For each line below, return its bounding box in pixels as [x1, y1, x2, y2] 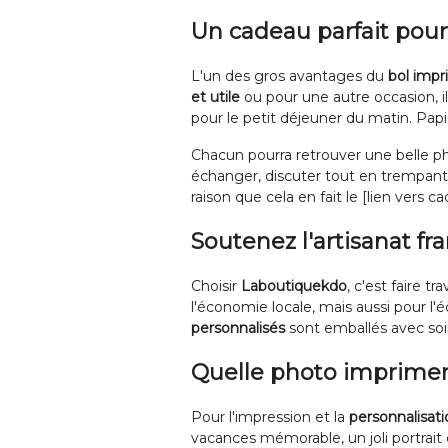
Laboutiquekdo [241, 277, 347, 295]
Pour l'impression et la [191, 408, 349, 426]
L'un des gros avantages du [191, 67, 388, 85]
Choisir [191, 277, 241, 295]
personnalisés [191, 319, 285, 337]
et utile [191, 88, 240, 106]
